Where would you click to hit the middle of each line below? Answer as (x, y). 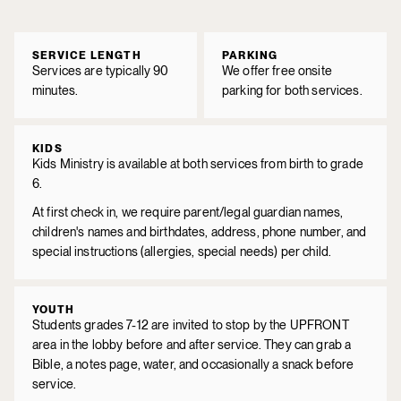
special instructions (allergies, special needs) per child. (182, 251)
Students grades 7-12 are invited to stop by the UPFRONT (191, 324)
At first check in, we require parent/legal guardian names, (188, 212)
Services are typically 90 (101, 70)
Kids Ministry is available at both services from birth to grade (198, 163)
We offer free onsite (277, 70)
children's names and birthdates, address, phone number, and (200, 231)
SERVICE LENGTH (87, 55)
